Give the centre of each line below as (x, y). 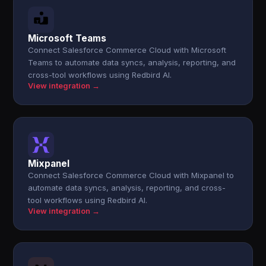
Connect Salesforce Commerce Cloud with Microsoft (127, 50)
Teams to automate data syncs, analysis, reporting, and (132, 62)
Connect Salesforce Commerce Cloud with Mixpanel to (131, 175)
